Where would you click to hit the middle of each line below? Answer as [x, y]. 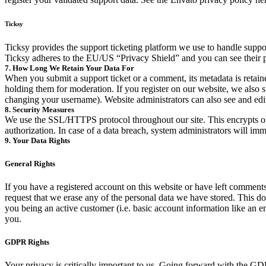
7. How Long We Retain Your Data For [69, 68]
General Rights [30, 163]
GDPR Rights [27, 242]
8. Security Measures [39, 110]
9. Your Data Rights [37, 141]
